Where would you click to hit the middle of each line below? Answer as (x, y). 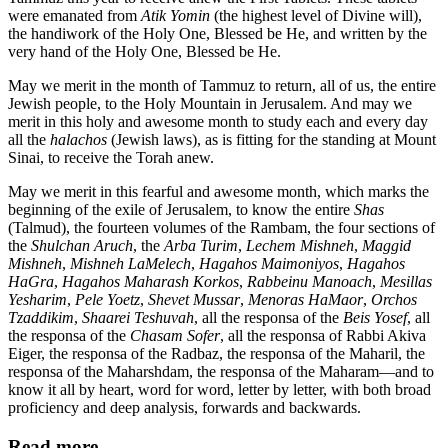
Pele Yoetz (107, 300)
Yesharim (37, 300)
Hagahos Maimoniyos (269, 264)
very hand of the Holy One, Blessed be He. (144, 52)
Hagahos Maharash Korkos (150, 282)
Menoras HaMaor (305, 300)
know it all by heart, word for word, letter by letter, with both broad (219, 390)
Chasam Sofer (175, 336)
